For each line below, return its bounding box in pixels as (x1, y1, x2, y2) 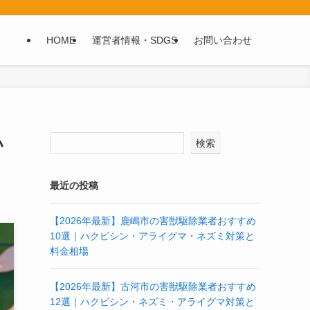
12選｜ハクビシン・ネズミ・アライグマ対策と (50, 296, 255, 307)
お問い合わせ (194, 35, 252, 46)
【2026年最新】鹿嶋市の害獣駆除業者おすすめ (50, 215, 256, 226)
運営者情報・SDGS (92, 35, 177, 46)
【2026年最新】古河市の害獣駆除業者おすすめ (50, 281, 256, 292)
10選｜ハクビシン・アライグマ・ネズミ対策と (50, 230, 255, 241)
